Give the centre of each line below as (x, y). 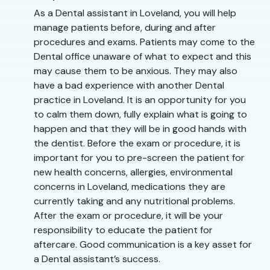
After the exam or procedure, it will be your (128, 215)
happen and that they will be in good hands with (140, 128)
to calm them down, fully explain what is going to (140, 114)
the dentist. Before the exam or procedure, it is (137, 143)
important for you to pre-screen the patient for (139, 157)
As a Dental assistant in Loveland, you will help (135, 13)
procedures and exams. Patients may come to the (144, 42)
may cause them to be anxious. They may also (136, 71)
